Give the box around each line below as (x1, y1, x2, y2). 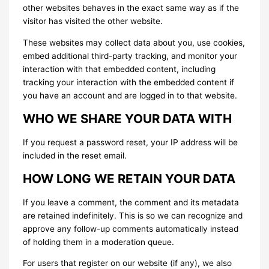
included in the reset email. (23, 150, 127, 160)
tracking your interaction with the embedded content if (23, 77, 235, 87)
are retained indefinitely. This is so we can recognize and (23, 210, 243, 220)
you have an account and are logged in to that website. (23, 90, 238, 100)
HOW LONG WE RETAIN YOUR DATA (23, 171, 236, 186)
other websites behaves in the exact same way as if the (23, 2, 240, 13)
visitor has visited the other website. (23, 16, 163, 26)
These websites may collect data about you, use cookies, (23, 37, 246, 47)
